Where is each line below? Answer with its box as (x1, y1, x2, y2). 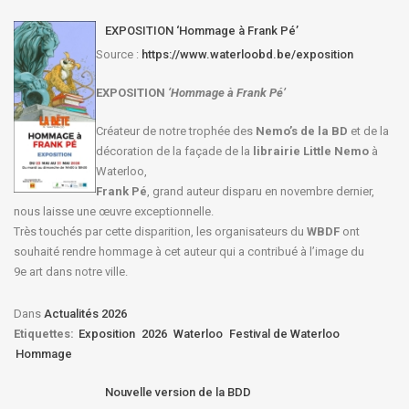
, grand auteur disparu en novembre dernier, (147, 184, 374, 199)
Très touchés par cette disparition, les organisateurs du (14, 225, 307, 239)
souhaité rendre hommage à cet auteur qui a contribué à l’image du (14, 245, 364, 259)
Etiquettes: (14, 327, 74, 341)
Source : (96, 47, 142, 62)
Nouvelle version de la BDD (105, 385, 251, 400)
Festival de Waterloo (229, 327, 340, 341)
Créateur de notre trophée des (96, 124, 256, 139)
